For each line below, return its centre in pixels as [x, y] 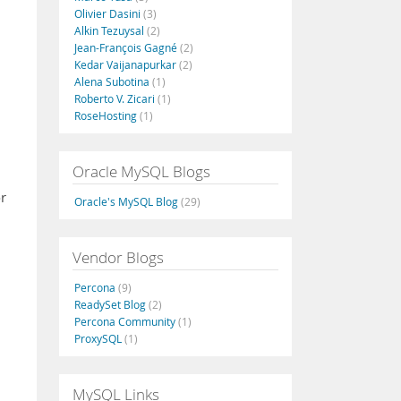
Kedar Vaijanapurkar [127, 64]
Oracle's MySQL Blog [128, 201]
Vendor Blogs [118, 257]
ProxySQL [99, 338]
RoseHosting [107, 115]
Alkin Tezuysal [111, 30]
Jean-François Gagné [127, 47]
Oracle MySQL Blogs [141, 171]
